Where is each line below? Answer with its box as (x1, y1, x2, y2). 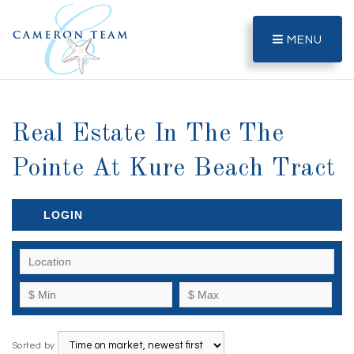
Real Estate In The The (12, 122, 284, 147)
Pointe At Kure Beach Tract (12, 156, 336, 182)
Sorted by (12, 341, 58, 351)
